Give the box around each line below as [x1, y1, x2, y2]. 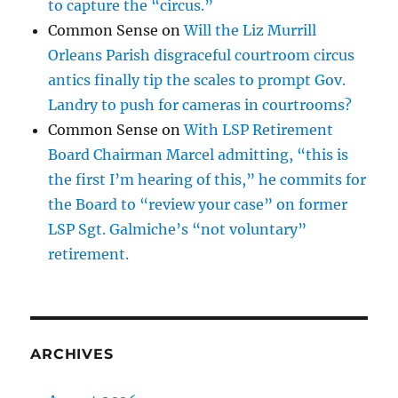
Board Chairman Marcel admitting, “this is [48, 145, 349, 163]
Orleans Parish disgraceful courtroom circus [48, 45, 355, 64]
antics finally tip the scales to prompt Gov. [48, 70, 346, 89]
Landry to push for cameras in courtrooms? [48, 95, 353, 114]
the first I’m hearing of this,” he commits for [48, 170, 367, 188]
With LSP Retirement [184, 120, 334, 139]
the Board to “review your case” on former [48, 195, 348, 213]
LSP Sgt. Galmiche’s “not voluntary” [48, 219, 307, 238]
